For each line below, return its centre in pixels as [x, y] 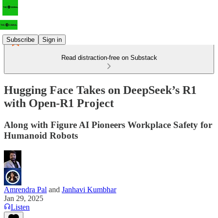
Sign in [52, 39]
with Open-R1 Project [59, 103]
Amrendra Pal [25, 189]
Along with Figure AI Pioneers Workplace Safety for [108, 125]
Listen [20, 207]
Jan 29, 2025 [24, 198]
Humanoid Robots [41, 135]
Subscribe [20, 39]
